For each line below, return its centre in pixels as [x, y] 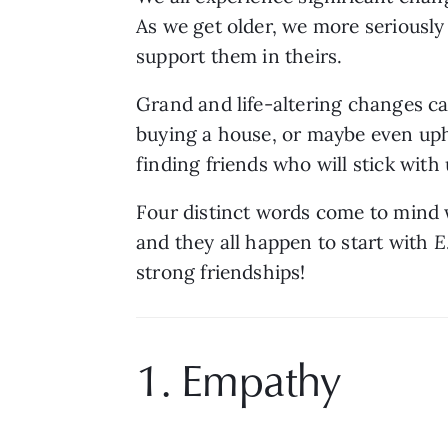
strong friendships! [221, 271]
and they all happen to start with [285, 241]
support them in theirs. [242, 55]
